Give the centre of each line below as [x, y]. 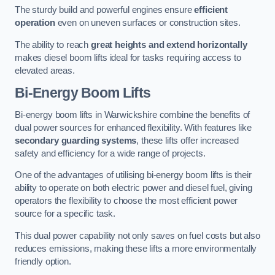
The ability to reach [53, 45]
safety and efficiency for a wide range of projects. [110, 153]
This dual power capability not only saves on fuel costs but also [137, 235]
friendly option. [43, 261]
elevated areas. [45, 70]
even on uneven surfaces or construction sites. [148, 23]
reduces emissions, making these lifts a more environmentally [136, 248]
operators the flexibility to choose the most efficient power [126, 201]
